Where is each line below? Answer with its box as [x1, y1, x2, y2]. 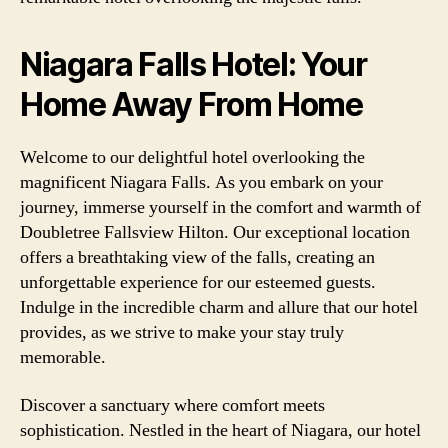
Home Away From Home [20, 85, 363, 124]
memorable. [20, 346, 106, 369]
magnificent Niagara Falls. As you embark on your [20, 171, 383, 194]
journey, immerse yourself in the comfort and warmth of [20, 196, 421, 219]
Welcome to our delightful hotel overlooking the [20, 146, 365, 169]
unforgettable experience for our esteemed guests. [20, 271, 376, 294]
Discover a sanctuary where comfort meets [20, 393, 325, 417]
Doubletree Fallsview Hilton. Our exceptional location [20, 221, 410, 244]
